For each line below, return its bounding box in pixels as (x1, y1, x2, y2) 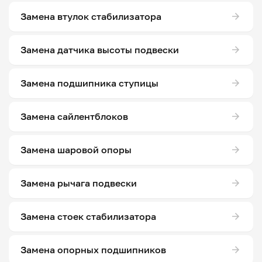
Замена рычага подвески (20, 177, 137, 189)
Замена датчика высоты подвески (20, 44, 179, 56)
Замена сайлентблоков (20, 111, 128, 123)
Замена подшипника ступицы (20, 77, 158, 89)
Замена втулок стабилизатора (20, 11, 161, 23)
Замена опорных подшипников (20, 244, 166, 256)
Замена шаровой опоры (20, 144, 132, 156)
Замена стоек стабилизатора (20, 211, 156, 223)
